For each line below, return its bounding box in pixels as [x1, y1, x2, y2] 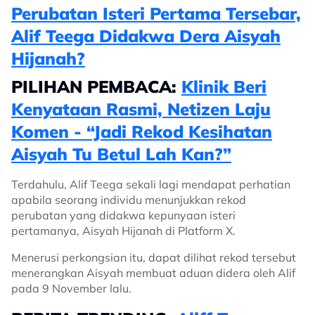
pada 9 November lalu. [11, 281, 131, 295]
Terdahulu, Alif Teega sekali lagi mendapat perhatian [11, 176, 290, 191]
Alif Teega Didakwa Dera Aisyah [11, 25, 281, 46]
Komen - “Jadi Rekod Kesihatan [11, 120, 272, 142]
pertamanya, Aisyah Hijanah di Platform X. [11, 223, 236, 238]
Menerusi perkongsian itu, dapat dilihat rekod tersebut [11, 250, 296, 264]
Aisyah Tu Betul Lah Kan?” [11, 143, 231, 165]
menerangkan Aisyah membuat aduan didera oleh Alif [11, 265, 295, 280]
